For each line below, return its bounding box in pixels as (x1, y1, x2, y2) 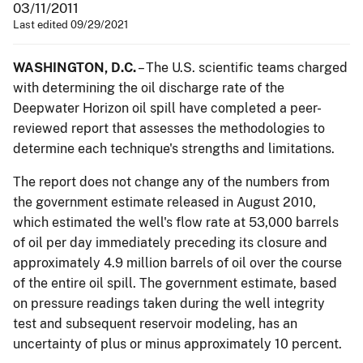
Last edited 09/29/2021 (13, 18, 128, 31)
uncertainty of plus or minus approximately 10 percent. (13, 335, 342, 352)
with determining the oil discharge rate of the (13, 79, 284, 96)
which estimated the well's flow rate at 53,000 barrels (13, 214, 339, 230)
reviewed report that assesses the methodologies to (13, 120, 325, 136)
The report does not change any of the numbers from (13, 173, 330, 190)
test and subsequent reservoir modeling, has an (13, 315, 297, 331)
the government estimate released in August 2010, (13, 194, 316, 210)
